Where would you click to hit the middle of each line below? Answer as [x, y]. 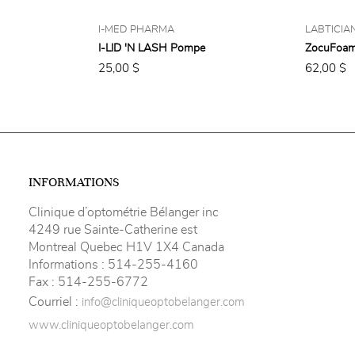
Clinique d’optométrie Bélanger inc [124, 212]
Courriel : [55, 302]
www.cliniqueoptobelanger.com [111, 325]
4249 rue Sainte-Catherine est [113, 230]
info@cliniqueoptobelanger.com [163, 302]
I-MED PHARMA [136, 29]
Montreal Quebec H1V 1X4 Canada [126, 247]
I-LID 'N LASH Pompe [152, 48]
